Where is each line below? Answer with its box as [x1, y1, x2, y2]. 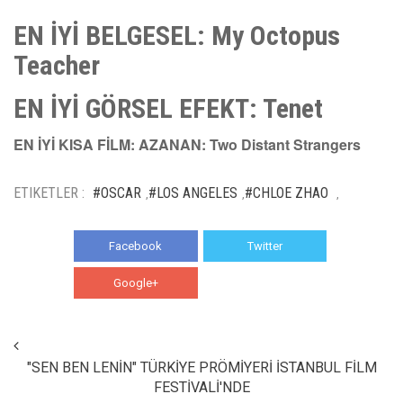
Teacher [13, 49, 100, 81]
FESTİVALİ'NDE [153, 378, 250, 396]
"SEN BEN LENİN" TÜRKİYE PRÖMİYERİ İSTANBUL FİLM [26, 358, 377, 376]
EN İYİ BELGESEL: [13, 19, 211, 51]
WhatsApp [237, 275, 293, 290]
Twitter [246, 238, 282, 253]
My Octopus [211, 19, 340, 51]
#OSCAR [93, 184, 141, 201]
